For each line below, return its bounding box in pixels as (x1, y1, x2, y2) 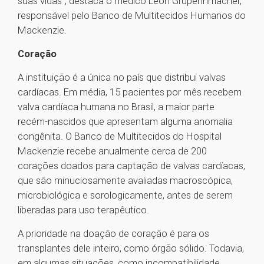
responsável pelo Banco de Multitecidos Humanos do (18, 9, 246, 22)
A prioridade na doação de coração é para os (18, 227, 209, 240)
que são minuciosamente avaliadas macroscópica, (18, 174, 233, 187)
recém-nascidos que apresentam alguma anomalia (18, 115, 233, 128)
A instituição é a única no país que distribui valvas (18, 71, 226, 84)
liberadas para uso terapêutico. (18, 204, 149, 216)
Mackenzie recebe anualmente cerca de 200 (18, 145, 207, 157)
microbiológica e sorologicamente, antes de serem (18, 189, 233, 202)
